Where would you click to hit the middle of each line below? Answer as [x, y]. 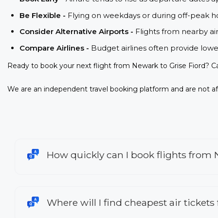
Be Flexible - [44, 15]
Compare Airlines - [55, 48]
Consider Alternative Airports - [77, 32]
